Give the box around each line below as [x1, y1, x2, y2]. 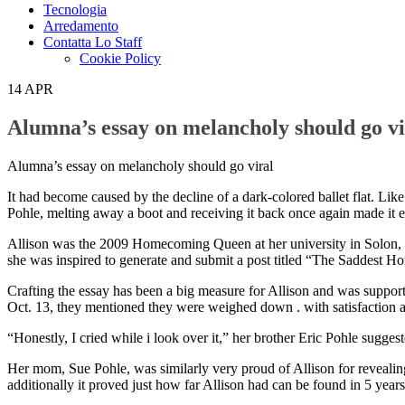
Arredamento [43, 17, 118, 33]
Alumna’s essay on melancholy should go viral [7, 157, 273, 174]
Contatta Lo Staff [43, 33, 142, 50]
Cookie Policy [80, 50, 161, 66]
